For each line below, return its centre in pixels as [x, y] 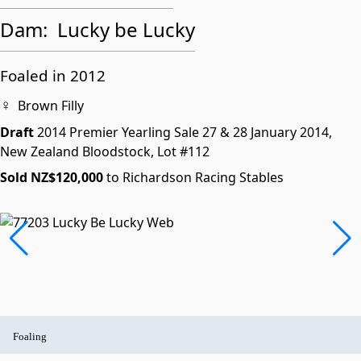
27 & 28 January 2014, [267, 132]
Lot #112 [183, 151]
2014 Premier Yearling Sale [120, 132]
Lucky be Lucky [126, 29]
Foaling [30, 336]
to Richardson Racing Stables [193, 177]
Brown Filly [49, 106]
